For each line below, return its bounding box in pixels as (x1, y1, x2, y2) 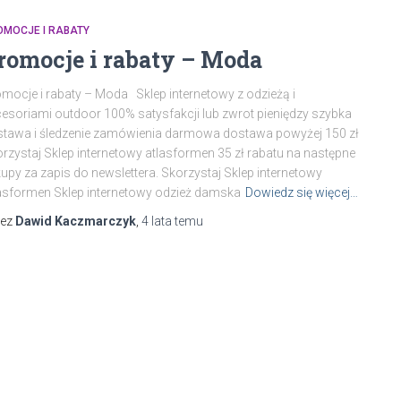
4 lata (141, 214, 172, 228)
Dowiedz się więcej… (245, 185, 358, 200)
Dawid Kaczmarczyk (15, 214, 136, 228)
